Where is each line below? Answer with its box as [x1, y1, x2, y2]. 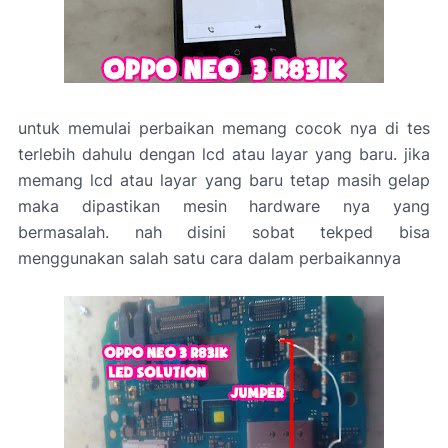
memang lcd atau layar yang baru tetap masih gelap [18, 170, 430, 190]
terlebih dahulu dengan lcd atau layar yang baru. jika [18, 144, 430, 164]
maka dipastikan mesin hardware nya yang [18, 196, 430, 216]
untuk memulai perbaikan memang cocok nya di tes [18, 118, 430, 138]
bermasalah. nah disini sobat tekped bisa [18, 222, 430, 242]
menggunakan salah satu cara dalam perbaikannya [18, 248, 401, 268]
